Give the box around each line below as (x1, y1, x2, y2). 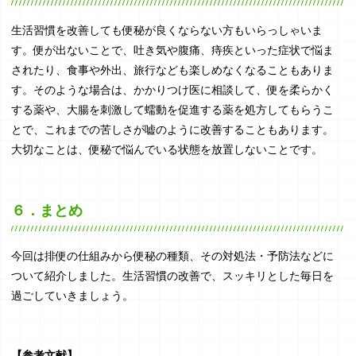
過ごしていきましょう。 (11, 288, 134, 302)
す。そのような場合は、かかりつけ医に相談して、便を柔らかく (11, 83, 335, 97)
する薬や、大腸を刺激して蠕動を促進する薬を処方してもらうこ (11, 103, 335, 117)
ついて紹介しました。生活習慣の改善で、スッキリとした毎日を (11, 269, 335, 282)
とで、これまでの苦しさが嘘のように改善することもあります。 (11, 123, 335, 137)
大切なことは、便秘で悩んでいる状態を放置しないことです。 (11, 143, 323, 157)
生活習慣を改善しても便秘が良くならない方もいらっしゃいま (11, 24, 323, 37)
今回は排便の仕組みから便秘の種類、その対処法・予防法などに (11, 249, 335, 262)
